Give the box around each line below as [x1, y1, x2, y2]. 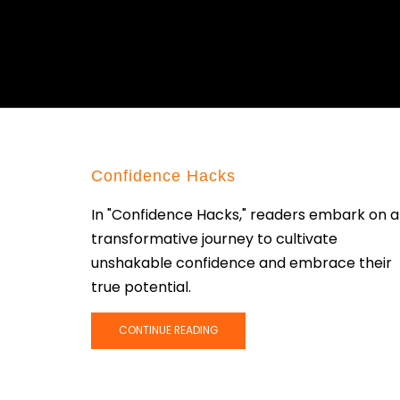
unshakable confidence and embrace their [91, 252, 392, 273]
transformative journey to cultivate [91, 228, 337, 249]
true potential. [91, 276, 191, 297]
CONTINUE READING [118, 322, 218, 337]
